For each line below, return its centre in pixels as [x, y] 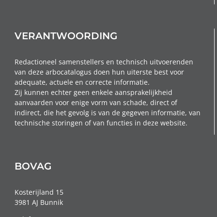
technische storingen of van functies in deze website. [101, 123]
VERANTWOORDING [66, 36]
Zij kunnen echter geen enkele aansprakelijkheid [93, 92]
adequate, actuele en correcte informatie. [82, 82]
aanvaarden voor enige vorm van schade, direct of [96, 102]
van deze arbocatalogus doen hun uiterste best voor [99, 72]
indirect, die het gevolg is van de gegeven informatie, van [108, 112]
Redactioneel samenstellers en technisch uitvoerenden [104, 62]
